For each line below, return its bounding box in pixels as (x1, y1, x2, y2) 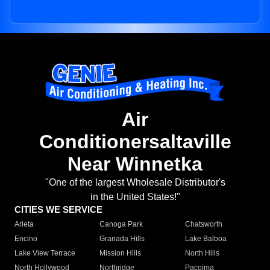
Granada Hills (99, 234, 145, 243)
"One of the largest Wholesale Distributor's (45, 177, 225, 188)
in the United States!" (90, 192, 180, 202)
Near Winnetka (67, 153, 202, 175)
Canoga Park (99, 220, 143, 229)
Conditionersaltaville (39, 131, 231, 153)
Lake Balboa (184, 234, 227, 243)
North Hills (184, 249, 219, 258)
